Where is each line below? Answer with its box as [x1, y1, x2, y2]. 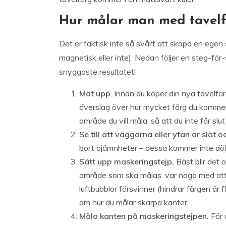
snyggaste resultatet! [59, 67, 140, 77]
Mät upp [79, 88, 110, 98]
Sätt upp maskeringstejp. [79, 156, 176, 166]
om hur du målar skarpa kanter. [79, 197, 193, 207]
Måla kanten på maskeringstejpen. [79, 211, 211, 221]
